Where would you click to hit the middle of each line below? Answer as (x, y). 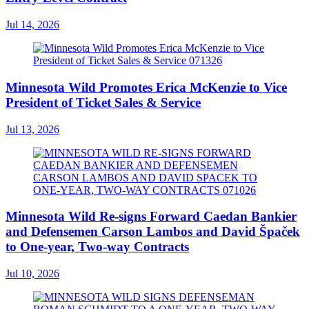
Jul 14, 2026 (32, 25)
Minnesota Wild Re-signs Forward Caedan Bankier (151, 217)
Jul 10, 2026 (32, 273)
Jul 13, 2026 (32, 129)
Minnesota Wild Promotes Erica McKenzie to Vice (146, 87)
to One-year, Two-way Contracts (97, 247)
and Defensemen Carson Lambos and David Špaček (153, 232)
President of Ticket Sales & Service (103, 102)
